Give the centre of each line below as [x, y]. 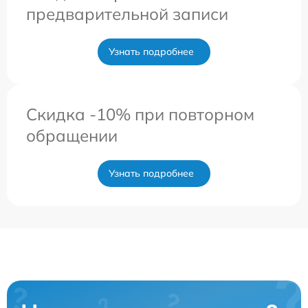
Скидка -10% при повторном [140, 114]
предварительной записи [127, 13]
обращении [72, 135]
